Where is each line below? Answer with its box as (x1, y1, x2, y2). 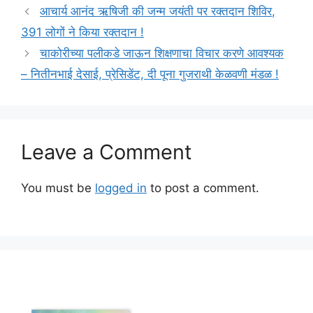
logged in (95, 181, 147, 196)
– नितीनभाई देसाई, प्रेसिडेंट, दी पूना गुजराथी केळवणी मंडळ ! (21, 67, 279, 82)
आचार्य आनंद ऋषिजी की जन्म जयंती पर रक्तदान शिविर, (40, 4, 276, 19)
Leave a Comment (21, 140, 192, 165)
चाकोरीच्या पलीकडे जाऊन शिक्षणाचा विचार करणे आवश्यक (40, 46, 284, 61)
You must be (21, 181, 95, 196)
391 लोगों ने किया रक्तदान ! (21, 25, 144, 40)
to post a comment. (147, 181, 259, 196)
